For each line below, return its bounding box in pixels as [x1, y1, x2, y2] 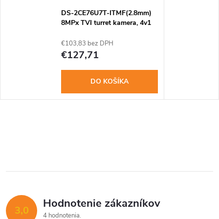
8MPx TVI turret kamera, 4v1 [61, 18, 151, 28]
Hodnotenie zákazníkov [43, 196, 160, 211]
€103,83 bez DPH [61, 39, 113, 48]
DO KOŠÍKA [90, 76, 129, 86]
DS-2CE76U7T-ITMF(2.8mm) [61, 8, 152, 18]
